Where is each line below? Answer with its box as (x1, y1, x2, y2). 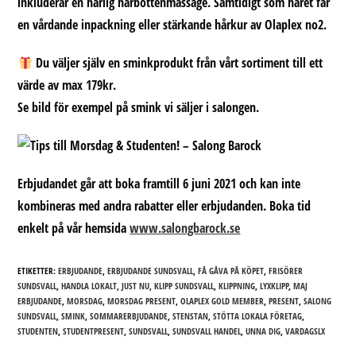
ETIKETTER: (17, 265, 59, 277)
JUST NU (122, 280, 150, 292)
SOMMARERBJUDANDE (90, 310, 168, 322)
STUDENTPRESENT (63, 325, 125, 337)
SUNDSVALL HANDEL (172, 325, 242, 337)
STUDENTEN (17, 325, 59, 337)
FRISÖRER (269, 265, 304, 277)
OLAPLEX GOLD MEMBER (180, 295, 265, 307)
